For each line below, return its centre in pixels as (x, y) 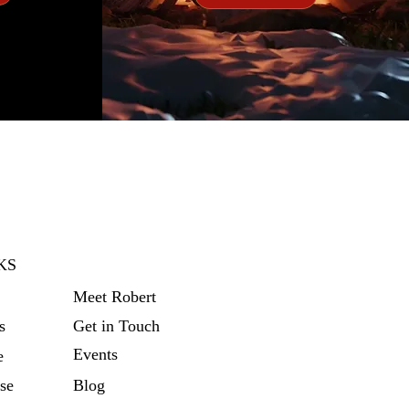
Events (95, 354)
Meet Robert (115, 297)
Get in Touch (116, 326)
